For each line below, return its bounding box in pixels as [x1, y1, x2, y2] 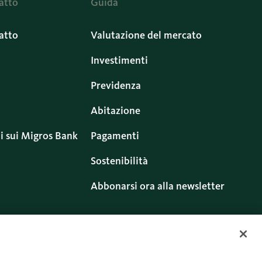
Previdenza [91, 79, 142, 92]
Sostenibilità [91, 154, 149, 167]
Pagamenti [91, 129, 140, 142]
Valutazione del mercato [91, 29, 202, 42]
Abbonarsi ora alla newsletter [91, 180, 225, 192]
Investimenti [91, 54, 149, 67]
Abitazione [91, 104, 141, 117]
